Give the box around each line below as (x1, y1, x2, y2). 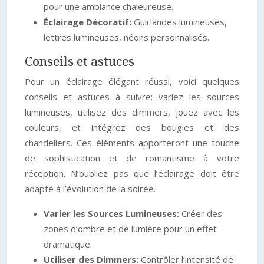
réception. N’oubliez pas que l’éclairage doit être (25, 167, 239, 179)
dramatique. (44, 238, 92, 250)
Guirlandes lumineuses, (134, 16, 227, 28)
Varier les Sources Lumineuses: (44, 207, 181, 219)
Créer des (181, 207, 222, 219)
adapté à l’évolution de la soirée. (25, 183, 156, 194)
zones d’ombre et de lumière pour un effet (44, 223, 217, 235)
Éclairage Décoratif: (44, 16, 134, 28)
